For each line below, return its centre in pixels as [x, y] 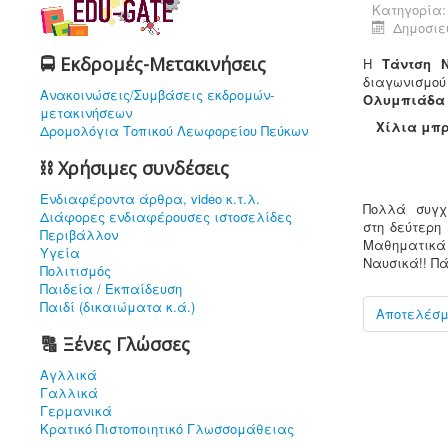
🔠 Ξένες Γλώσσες [115, 344]
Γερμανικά [76, 410]
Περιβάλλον [79, 234]
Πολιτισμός [75, 270]
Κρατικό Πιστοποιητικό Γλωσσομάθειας [167, 428]
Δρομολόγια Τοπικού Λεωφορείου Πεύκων [174, 130]
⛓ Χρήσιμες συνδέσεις [134, 168]
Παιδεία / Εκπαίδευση [111, 288]
